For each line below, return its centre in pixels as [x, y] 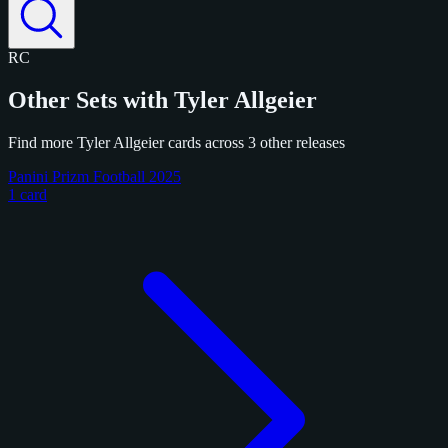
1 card [27, 194]
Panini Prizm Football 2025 [94, 176]
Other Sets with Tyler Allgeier [162, 99]
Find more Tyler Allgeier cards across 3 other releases [176, 142]
